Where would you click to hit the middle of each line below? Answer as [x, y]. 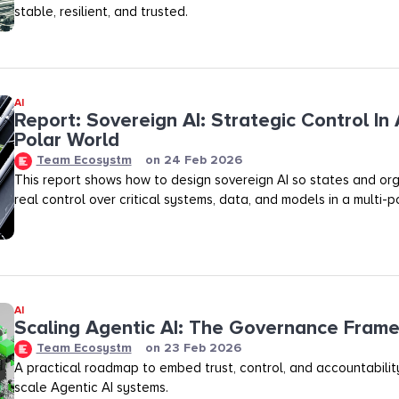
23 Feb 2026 [202, 348]
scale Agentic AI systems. [91, 387]
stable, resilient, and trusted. [101, 11]
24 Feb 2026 [203, 160]
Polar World [66, 141]
